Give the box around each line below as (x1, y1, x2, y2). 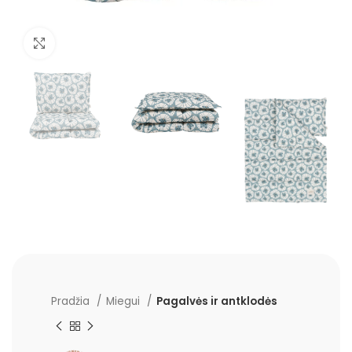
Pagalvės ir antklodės (156, 293, 277, 309)
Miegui (106, 293, 143, 309)
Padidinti (55, 35, 106, 50)
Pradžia (51, 293, 93, 309)
